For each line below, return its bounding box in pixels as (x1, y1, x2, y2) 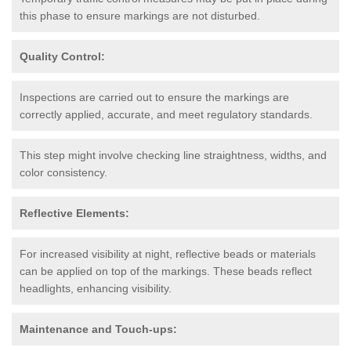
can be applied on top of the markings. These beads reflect (20, 264, 312, 277)
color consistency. (20, 165, 107, 179)
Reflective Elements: (20, 206, 129, 219)
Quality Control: (20, 49, 105, 63)
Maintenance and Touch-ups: (20, 322, 177, 335)
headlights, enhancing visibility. (20, 281, 172, 295)
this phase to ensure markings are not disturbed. (20, 9, 260, 22)
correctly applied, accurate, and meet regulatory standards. (20, 107, 313, 121)
